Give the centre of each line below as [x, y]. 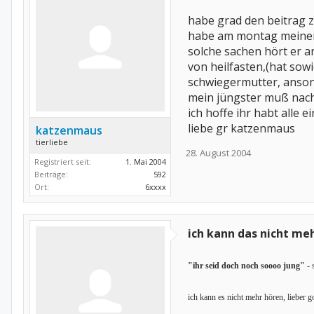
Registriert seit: [63, 162]
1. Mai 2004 [146, 162]
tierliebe [52, 142]
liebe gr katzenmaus [241, 128]
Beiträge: [51, 174]
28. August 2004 [218, 153]
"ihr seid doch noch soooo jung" [246, 266]
